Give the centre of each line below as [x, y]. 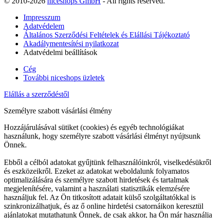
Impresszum [42, 17]
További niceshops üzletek [64, 77]
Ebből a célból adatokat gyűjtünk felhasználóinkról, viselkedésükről [108, 162]
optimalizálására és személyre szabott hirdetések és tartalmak [96, 180]
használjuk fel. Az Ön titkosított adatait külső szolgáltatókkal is [100, 197]
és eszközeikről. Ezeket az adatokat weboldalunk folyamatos [97, 171]
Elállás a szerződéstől [36, 94]
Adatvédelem [44, 26]
